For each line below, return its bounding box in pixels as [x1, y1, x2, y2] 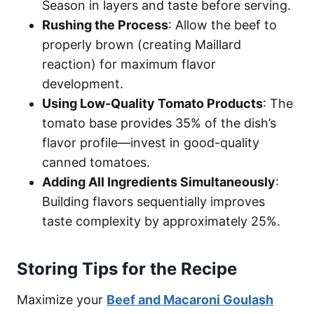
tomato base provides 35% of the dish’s [42, 115, 276, 130]
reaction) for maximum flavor [42, 56, 216, 71]
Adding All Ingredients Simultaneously [42, 174, 275, 189]
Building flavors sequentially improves [42, 193, 265, 209]
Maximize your [17, 292, 107, 307]
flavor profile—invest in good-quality [42, 135, 259, 150]
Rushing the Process [42, 17, 168, 32]
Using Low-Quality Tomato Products [42, 95, 263, 111]
